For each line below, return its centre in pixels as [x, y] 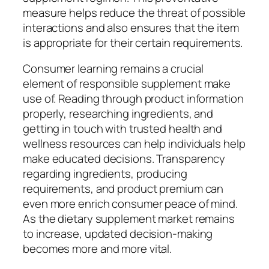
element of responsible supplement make [127, 84]
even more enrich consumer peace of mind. [130, 204]
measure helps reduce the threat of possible [134, 12]
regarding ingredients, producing [105, 174]
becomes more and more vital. [98, 249]
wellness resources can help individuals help [134, 144]
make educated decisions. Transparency [124, 159]
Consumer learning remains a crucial [113, 69]
